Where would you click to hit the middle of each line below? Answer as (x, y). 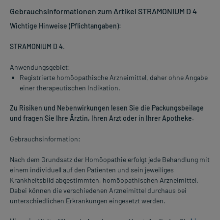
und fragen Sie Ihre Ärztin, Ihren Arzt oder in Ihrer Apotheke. (102, 118)
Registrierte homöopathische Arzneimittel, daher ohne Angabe (114, 77)
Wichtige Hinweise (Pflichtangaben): (66, 26)
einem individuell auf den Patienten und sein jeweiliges (92, 169)
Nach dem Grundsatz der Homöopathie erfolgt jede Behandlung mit (110, 159)
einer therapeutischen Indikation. (70, 87)
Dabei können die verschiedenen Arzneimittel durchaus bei (98, 190)
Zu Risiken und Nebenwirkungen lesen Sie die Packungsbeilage (107, 108)
